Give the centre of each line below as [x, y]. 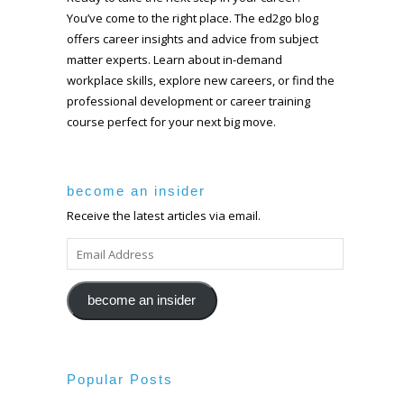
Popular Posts [120, 379]
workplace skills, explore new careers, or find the [201, 80]
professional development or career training [188, 101]
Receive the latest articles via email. [164, 215]
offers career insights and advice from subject [193, 38]
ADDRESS [90, 267]
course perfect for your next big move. [171, 121]
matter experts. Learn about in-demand [174, 59]
